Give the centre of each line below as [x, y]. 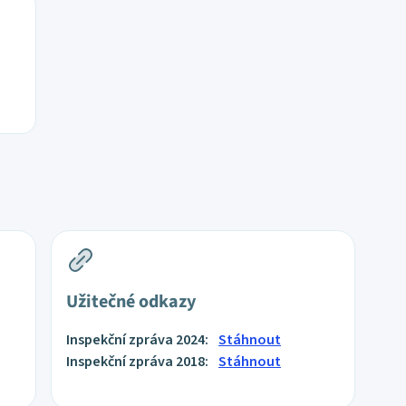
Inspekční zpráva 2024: [139, 340]
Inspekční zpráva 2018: [139, 362]
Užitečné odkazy [131, 302]
